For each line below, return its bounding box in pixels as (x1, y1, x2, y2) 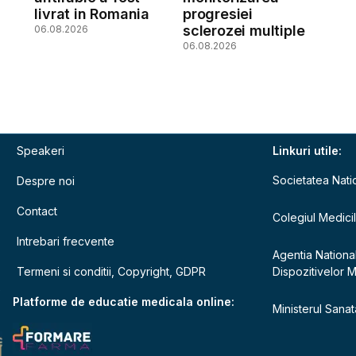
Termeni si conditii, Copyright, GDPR (17, 264, 207, 278)
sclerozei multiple (182, 21, 305, 39)
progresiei (182, 5, 253, 22)
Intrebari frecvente (17, 234, 115, 248)
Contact (17, 203, 58, 218)
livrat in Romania (34, 5, 149, 22)
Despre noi (17, 173, 75, 188)
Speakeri (17, 143, 65, 157)
